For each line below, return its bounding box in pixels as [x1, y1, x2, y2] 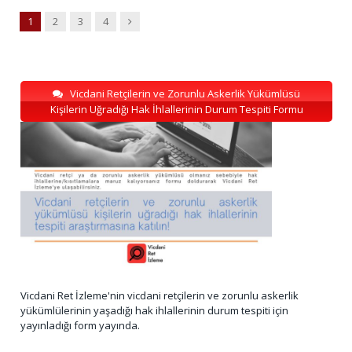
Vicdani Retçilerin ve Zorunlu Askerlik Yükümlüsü [68, 86, 301, 101]
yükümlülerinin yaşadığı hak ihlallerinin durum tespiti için [20, 302, 288, 317]
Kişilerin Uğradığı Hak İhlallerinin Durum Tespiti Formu [49, 101, 303, 116]
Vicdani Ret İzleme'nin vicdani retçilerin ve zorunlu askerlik [20, 288, 299, 302]
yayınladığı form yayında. [20, 317, 140, 332]
